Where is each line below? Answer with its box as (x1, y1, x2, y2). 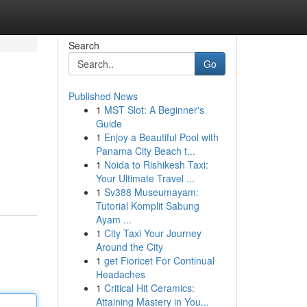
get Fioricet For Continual (103, 254, 214, 267)
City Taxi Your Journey (103, 226, 201, 240)
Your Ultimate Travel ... (95, 171, 195, 185)
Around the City (95, 240, 163, 254)
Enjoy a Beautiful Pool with (103, 130, 219, 144)
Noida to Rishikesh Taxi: (103, 158, 208, 171)
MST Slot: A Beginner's (103, 103, 204, 116)
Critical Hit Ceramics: (103, 281, 195, 295)
